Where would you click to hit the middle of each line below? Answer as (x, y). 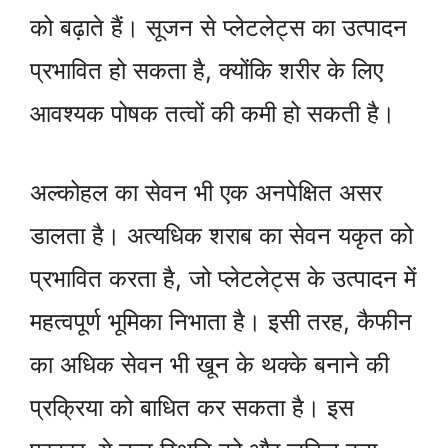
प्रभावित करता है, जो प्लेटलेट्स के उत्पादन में (223, 279)
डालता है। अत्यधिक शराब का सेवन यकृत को (221, 236)
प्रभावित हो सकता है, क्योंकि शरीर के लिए (206, 71)
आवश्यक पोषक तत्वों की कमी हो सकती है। (212, 114)
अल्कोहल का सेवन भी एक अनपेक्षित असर (206, 193)
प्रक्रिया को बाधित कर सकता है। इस (192, 408)
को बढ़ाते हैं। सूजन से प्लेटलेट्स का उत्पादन (218, 28)
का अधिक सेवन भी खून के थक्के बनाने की (209, 365)
